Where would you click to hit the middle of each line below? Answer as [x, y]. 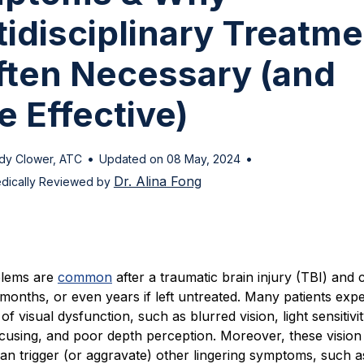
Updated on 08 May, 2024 [169, 158]
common [85, 277]
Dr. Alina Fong [157, 182]
